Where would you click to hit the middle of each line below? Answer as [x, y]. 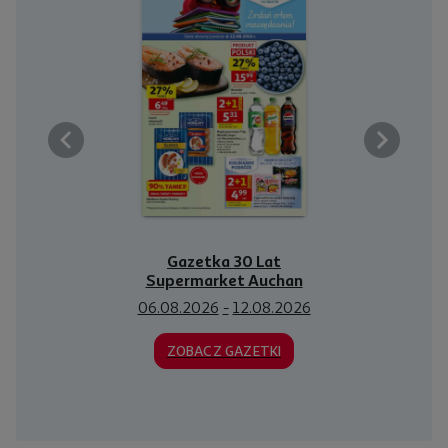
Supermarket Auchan [224, 280]
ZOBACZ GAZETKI [224, 351]
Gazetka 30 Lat [224, 261]
